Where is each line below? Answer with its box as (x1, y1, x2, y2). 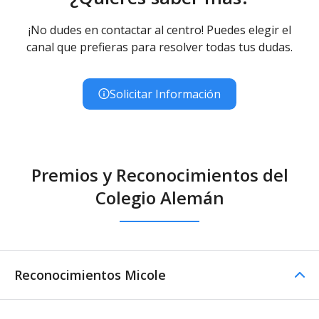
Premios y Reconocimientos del (31, 162, 288, 187)
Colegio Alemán (95, 185, 224, 209)
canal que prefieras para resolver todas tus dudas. (26, 38, 293, 55)
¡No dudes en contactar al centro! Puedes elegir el (28, 21, 291, 38)
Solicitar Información (110, 85, 221, 102)
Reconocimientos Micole (14, 266, 166, 283)
